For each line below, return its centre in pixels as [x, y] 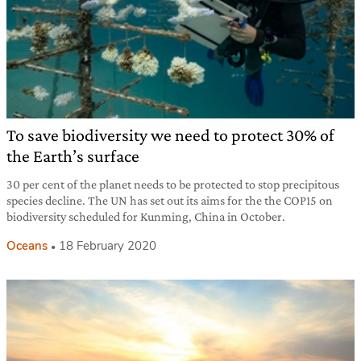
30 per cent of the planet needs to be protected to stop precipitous [173, 184]
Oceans [27, 245]
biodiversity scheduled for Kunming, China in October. [146, 216]
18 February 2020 [108, 245]
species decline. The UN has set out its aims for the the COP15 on [170, 200]
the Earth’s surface [73, 156]
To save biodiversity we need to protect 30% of [170, 135]
